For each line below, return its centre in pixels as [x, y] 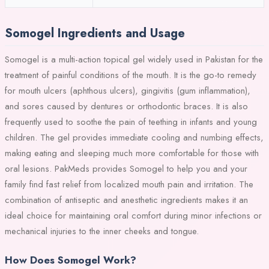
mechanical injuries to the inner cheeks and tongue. [102, 231]
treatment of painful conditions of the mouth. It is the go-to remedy [131, 75]
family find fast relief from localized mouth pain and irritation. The [129, 184]
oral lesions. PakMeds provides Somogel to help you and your [126, 168]
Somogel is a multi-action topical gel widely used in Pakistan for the [134, 59]
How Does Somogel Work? [71, 260]
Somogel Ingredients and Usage [95, 33]
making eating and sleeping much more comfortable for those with [132, 153]
